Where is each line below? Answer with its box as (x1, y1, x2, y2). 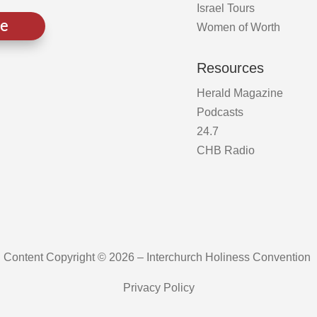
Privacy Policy (122, 282, 195, 294)
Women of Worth (197, 21, 280, 34)
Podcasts (197, 106, 243, 119)
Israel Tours (197, 2, 255, 15)
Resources (197, 60, 264, 76)
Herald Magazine (197, 87, 283, 100)
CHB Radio (197, 144, 255, 157)
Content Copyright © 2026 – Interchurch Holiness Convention (4, 251, 313, 264)
